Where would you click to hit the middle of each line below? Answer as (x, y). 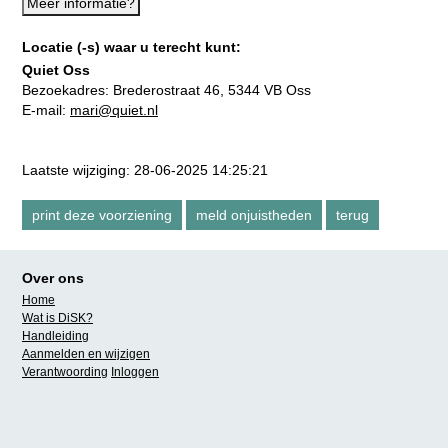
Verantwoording (65, 372)
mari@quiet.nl (114, 110)
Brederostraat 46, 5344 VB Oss (212, 90)
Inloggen (135, 372)
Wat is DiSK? (57, 318)
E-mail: (46, 110)
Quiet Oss (56, 70)
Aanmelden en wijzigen (86, 354)
